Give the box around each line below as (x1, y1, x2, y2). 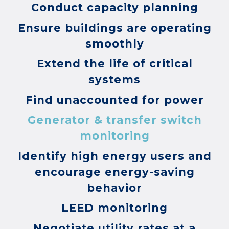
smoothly (85, 37, 144, 50)
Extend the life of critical (36, 57, 193, 71)
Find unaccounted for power (25, 93, 204, 106)
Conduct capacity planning (31, 1, 198, 14)
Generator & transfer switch (27, 113, 202, 127)
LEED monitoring (61, 201, 168, 215)
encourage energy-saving (34, 165, 195, 178)
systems (88, 73, 141, 86)
